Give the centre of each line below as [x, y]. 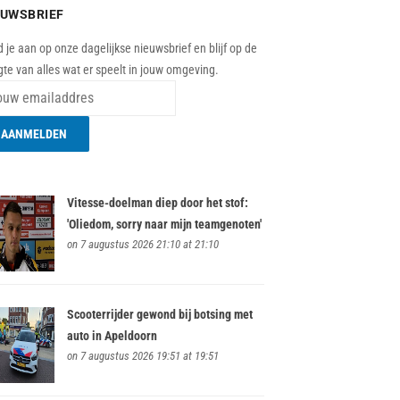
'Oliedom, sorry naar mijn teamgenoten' [164, 224]
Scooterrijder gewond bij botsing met [159, 315]
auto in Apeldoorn [112, 336]
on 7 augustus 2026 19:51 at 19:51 [142, 356]
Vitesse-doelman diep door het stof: [157, 202]
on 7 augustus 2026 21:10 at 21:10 [142, 244]
